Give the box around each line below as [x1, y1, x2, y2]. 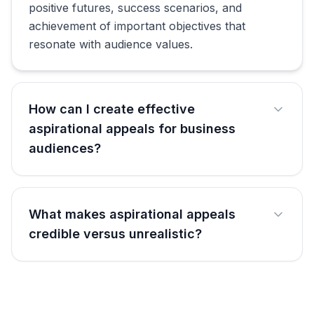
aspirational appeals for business [29, 121, 235, 136]
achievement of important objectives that [29, 19, 245, 33]
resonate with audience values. [29, 37, 193, 51]
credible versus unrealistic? [29, 226, 202, 241]
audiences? [29, 141, 101, 156]
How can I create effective [29, 102, 195, 116]
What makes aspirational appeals [29, 207, 235, 221]
